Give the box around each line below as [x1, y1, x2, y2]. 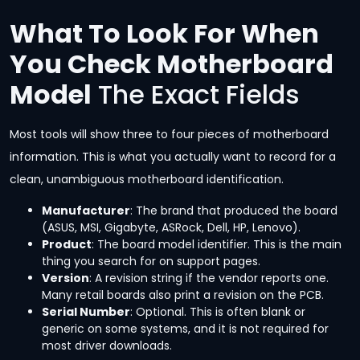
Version [42, 269, 89, 286]
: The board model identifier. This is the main [92, 235, 342, 252]
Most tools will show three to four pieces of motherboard [10, 126, 329, 143]
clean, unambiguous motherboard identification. [10, 171, 284, 188]
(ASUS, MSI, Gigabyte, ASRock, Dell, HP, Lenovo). [42, 219, 301, 235]
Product [42, 235, 92, 252]
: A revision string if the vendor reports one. [89, 269, 329, 286]
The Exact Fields [92, 76, 300, 113]
